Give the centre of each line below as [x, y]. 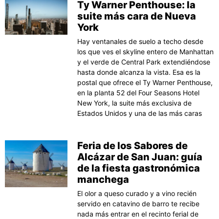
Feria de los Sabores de [133, 145]
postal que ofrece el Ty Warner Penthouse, [145, 82]
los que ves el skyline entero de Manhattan [146, 51]
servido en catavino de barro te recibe [139, 203]
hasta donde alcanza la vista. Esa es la [139, 72]
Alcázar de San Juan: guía [140, 157]
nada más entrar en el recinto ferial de [138, 214]
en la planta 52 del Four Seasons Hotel [139, 92]
